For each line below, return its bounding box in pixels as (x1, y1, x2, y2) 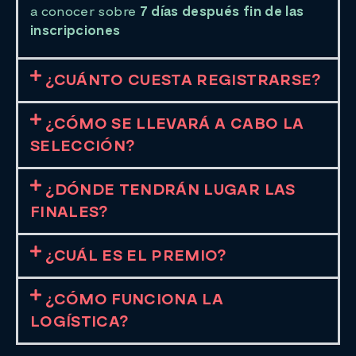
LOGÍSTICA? (30, 311, 130, 334)
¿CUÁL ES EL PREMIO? (45, 245, 227, 268)
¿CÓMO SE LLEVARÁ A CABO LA (45, 113, 304, 136)
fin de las (242, 2, 304, 21)
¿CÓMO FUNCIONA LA (45, 288, 224, 311)
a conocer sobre (30, 2, 140, 21)
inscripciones (30, 21, 121, 41)
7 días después (139, 2, 240, 21)
